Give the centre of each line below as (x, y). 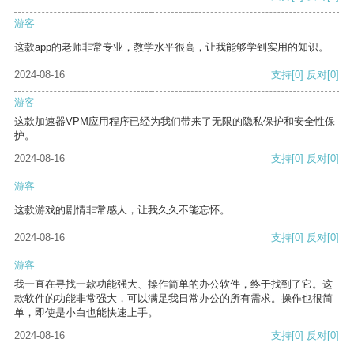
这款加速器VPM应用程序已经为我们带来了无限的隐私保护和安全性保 (175, 122)
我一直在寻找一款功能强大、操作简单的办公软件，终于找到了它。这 (173, 284)
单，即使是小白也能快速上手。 (86, 313)
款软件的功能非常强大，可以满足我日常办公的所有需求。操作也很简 (173, 299)
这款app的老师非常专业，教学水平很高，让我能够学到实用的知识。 (171, 47)
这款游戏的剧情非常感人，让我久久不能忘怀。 (122, 210)
